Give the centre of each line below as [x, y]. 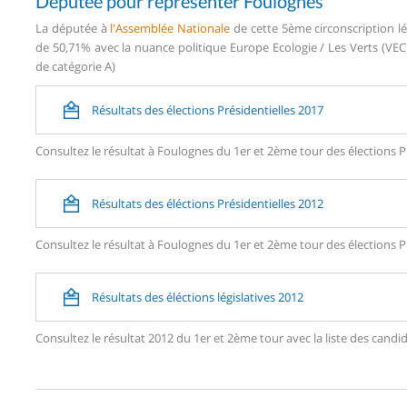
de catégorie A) [75, 66]
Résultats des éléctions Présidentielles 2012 [208, 203]
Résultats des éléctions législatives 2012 [198, 297]
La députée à [73, 28]
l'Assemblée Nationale [170, 28]
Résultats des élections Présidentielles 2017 [208, 109]
